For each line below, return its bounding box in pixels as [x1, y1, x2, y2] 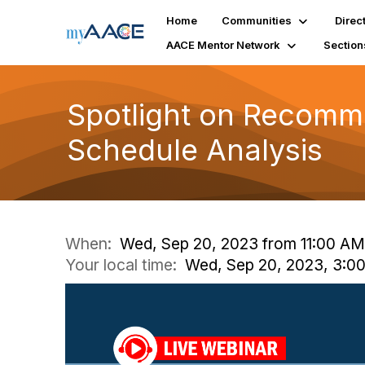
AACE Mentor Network [166, 38, 281, 51]
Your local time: [65, 255, 185, 275]
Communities [222, 14, 292, 27]
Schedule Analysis [67, 132, 323, 168]
